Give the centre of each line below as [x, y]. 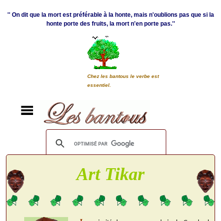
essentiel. [99, 85]
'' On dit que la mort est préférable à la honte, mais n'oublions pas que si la [110, 15]
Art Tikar [110, 174]
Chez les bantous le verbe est [123, 76]
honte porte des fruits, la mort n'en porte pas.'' [110, 23]
